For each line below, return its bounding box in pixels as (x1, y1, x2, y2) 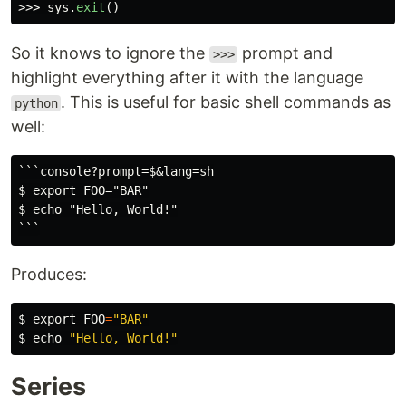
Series (11, 372, 86, 401)
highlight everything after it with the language (11, 68, 363, 87)
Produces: (11, 265, 87, 284)
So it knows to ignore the (11, 43, 209, 63)
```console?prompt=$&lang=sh (18, 164, 214, 179)
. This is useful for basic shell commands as (61, 92, 391, 111)
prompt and (237, 43, 333, 63)
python (14, 96, 58, 111)
